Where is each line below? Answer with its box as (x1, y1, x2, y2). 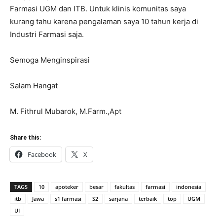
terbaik (139, 195, 157, 203)
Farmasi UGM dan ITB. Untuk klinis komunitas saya (10, 4, 186, 14)
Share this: (10, 134, 41, 142)
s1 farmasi (55, 195, 81, 203)
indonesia (176, 183, 201, 191)
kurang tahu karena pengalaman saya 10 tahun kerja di (10, 17, 198, 27)
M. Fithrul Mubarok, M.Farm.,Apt (10, 107, 121, 116)
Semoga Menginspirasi (10, 55, 90, 65)
